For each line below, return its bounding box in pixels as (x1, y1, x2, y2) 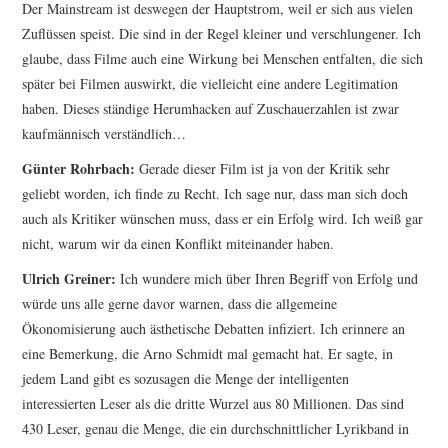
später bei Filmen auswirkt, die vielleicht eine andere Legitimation (22, 74, 399, 94)
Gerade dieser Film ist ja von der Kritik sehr (135, 159, 391, 179)
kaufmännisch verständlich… (22, 124, 187, 144)
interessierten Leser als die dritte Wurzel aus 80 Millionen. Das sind (22, 394, 405, 414)
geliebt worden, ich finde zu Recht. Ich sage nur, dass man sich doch (22, 184, 409, 204)
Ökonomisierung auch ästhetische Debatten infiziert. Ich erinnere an (22, 319, 406, 339)
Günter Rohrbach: (22, 158, 136, 180)
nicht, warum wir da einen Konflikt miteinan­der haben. (22, 234, 335, 254)
